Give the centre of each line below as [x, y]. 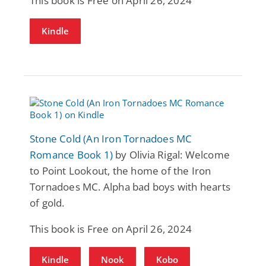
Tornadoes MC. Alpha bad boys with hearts [130, 186]
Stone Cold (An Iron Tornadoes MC [111, 138]
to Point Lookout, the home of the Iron [121, 170]
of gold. [47, 202]
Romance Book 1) [71, 154]
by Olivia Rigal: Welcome [171, 154]
